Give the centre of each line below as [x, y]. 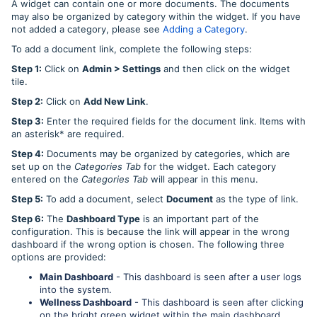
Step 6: [28, 219]
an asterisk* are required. [69, 134]
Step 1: [27, 69]
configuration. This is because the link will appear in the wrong [150, 232]
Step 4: [28, 154]
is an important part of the [200, 219]
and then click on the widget [225, 69]
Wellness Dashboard [86, 302]
